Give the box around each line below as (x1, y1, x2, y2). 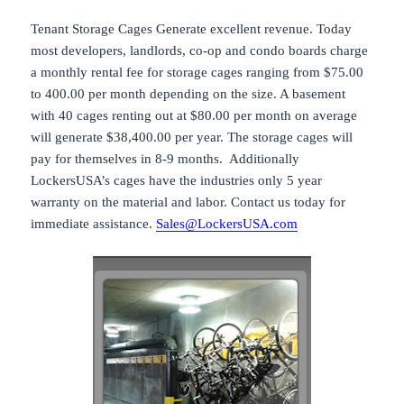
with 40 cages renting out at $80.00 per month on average (31, 108, 358, 124)
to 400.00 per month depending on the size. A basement (31, 87, 346, 102)
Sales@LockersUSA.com (156, 216, 298, 232)
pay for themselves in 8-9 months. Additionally (31, 151, 300, 167)
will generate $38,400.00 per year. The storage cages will (31, 130, 353, 145)
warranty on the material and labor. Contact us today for (31, 195, 346, 210)
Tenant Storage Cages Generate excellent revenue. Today (31, 22, 353, 37)
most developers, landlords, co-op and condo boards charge (31, 43, 369, 59)
